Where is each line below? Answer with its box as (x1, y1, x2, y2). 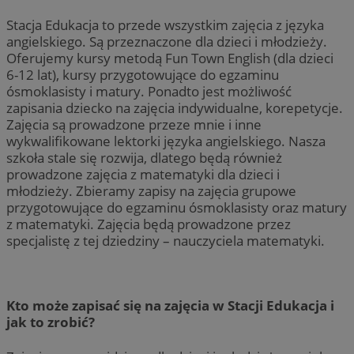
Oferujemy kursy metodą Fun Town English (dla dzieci (6, 48, 333, 67)
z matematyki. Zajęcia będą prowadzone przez (6, 214, 291, 233)
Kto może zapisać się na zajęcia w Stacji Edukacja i (6, 296, 334, 314)
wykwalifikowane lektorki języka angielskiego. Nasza (6, 131, 326, 150)
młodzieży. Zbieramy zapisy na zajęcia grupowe (6, 181, 296, 200)
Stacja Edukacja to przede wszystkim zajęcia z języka (6, 15, 324, 34)
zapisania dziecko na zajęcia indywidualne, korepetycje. (6, 98, 343, 117)
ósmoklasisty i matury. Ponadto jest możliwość (6, 81, 292, 100)
